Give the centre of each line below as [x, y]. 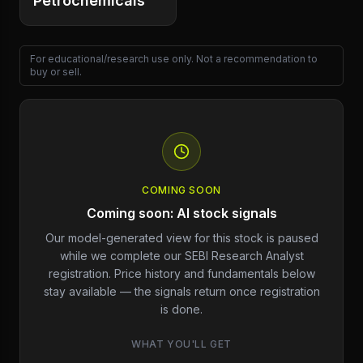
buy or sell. [56, 72]
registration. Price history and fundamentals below [181, 273]
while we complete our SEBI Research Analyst [181, 256]
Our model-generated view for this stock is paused [181, 238]
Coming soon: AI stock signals [181, 213]
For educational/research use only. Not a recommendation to [174, 59]
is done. [181, 309]
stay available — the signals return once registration [181, 291]
